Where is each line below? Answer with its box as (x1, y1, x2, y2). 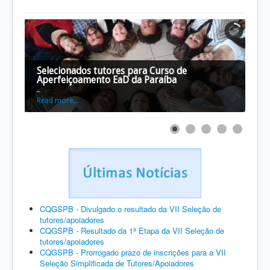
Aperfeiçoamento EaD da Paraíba (37, 74, 177, 86)
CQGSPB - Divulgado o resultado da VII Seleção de (40, 203, 221, 215)
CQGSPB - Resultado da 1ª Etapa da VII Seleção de (40, 225, 224, 236)
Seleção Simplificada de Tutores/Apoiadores (40, 257, 194, 269)
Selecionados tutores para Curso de (37, 65, 187, 77)
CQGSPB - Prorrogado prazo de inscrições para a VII (40, 246, 226, 258)
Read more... (37, 96, 78, 105)
